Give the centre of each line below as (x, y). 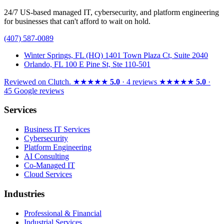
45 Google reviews (34, 90)
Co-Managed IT (49, 165)
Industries (24, 193)
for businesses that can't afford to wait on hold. (77, 21)
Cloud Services (48, 174)
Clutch (58, 81)
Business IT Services (57, 129)
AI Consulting (46, 156)
